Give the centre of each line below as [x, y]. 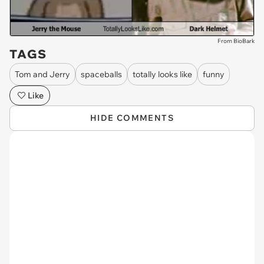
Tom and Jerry [42, 74]
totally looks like [162, 74]
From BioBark [236, 41]
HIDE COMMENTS [132, 118]
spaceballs [101, 74]
